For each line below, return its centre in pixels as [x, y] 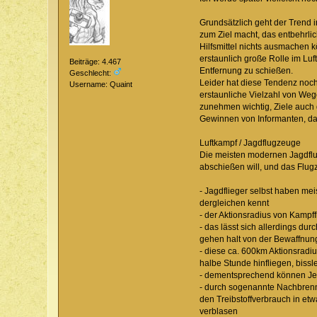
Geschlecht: [92, 73]
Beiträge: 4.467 [96, 62]
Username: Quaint [101, 85]
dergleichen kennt [234, 203]
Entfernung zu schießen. [246, 70]
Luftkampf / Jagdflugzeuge [250, 143]
